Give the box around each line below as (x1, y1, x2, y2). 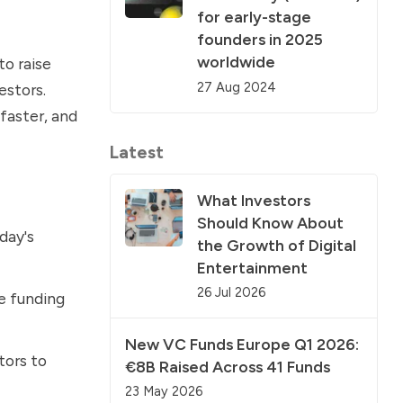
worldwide (197, 52, 275, 72)
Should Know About (197, 212, 344, 232)
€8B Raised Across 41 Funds (125, 357, 330, 377)
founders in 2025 (197, 30, 323, 49)
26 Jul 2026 (197, 284, 265, 301)
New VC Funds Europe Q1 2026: (125, 335, 359, 354)
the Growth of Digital (197, 235, 356, 255)
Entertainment (197, 257, 308, 277)
